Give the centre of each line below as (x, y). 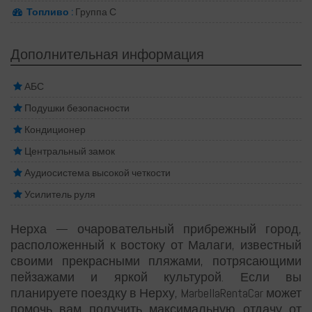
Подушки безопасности (77, 108)
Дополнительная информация (107, 54)
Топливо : (50, 11)
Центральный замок (70, 151)
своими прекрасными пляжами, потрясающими (156, 260)
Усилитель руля (60, 194)
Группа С (95, 11)
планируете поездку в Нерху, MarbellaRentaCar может (156, 292)
